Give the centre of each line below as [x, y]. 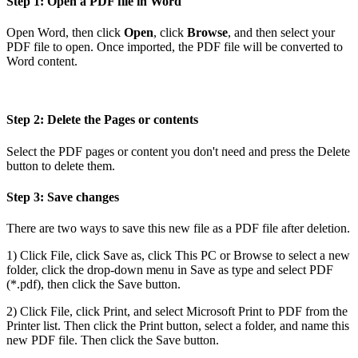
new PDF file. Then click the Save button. [113, 340]
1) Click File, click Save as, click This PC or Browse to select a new [178, 256]
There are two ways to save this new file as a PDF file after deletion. [178, 229]
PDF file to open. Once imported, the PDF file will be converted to [175, 47]
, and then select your [281, 33]
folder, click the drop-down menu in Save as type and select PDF [170, 270]
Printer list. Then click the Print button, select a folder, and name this [178, 326]
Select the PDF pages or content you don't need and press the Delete [178, 151]
